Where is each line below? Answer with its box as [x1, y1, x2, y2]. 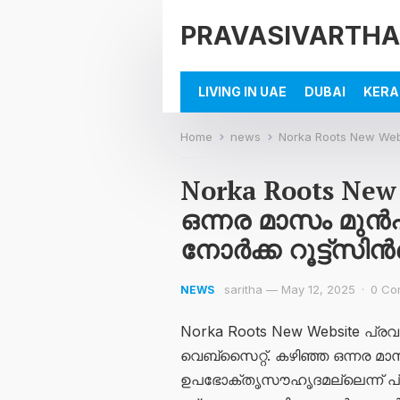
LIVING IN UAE [198, 84, 287, 99]
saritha [224, 282, 262, 296]
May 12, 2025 [281, 282, 355, 296]
